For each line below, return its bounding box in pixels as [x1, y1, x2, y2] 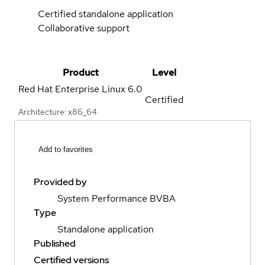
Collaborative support [38, 21, 130, 34]
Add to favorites [38, 145, 93, 154]
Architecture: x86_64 [18, 106, 97, 117]
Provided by [34, 176, 87, 189]
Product [62, 66, 99, 79]
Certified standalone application [38, 7, 173, 20]
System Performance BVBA [57, 192, 176, 205]
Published [34, 237, 76, 250]
